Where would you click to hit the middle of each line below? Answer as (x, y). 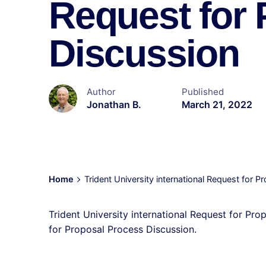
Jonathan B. (114, 105)
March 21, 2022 (217, 105)
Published (202, 92)
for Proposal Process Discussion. (123, 229)
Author (101, 92)
